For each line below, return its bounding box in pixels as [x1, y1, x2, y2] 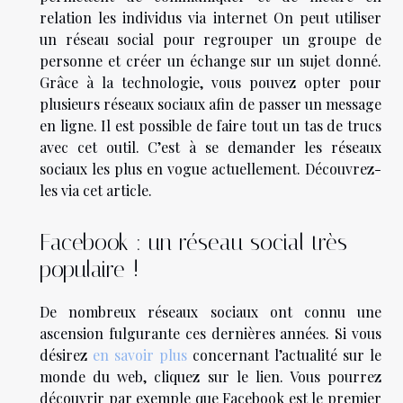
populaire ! [40, 256, 139, 283]
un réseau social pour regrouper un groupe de [40, 29, 381, 49]
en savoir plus [93, 345, 187, 365]
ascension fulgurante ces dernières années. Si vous [40, 324, 381, 344]
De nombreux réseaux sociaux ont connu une [40, 302, 381, 322]
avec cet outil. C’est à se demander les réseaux [40, 137, 381, 157]
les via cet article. [40, 180, 152, 200]
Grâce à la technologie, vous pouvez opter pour [40, 72, 381, 92]
